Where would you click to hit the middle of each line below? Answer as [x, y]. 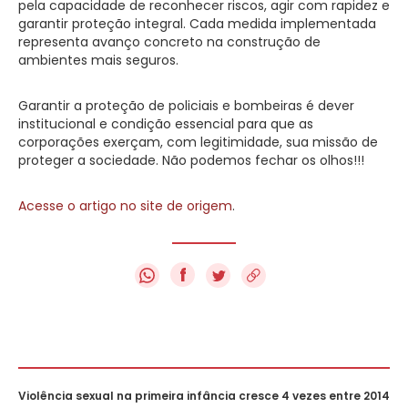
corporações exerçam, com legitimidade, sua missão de [198, 142]
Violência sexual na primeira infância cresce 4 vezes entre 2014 [204, 395]
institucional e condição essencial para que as [166, 123]
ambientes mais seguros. [98, 60]
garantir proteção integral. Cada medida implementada [197, 23]
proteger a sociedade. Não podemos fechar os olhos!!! [191, 160]
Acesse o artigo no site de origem [125, 205]
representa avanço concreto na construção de [169, 41]
